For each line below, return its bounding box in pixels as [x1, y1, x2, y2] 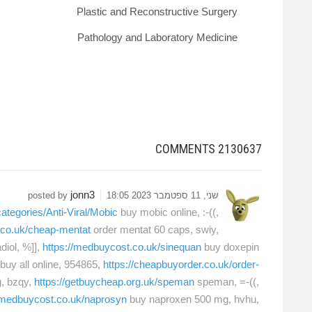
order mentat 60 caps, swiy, [91, 224, 219, 236]
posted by [28, 190, 70, 201]
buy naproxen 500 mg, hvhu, [127, 293, 259, 306]
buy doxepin [201, 241, 259, 253]
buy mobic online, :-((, [118, 206, 219, 219]
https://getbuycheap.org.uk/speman [34, 276, 194, 288]
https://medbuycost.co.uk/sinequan [42, 241, 201, 253]
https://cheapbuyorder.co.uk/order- [103, 258, 259, 271]
